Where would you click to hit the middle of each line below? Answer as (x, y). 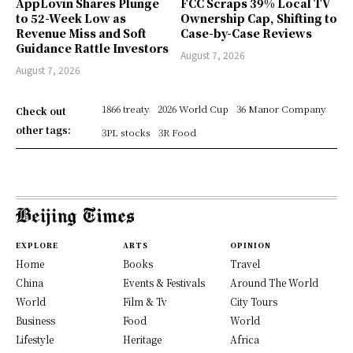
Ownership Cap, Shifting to (259, 19)
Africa (245, 340)
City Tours (254, 302)
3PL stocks (126, 132)
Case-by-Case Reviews (246, 33)
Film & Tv (145, 302)
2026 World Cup (193, 109)
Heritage (142, 340)
